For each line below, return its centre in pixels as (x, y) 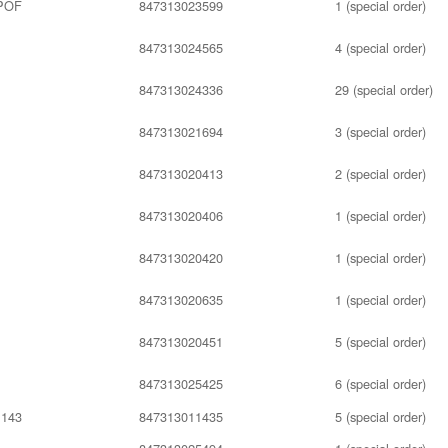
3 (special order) (380, 132)
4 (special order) (380, 48)
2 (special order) (380, 174)
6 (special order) (380, 384)
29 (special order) (384, 90)
